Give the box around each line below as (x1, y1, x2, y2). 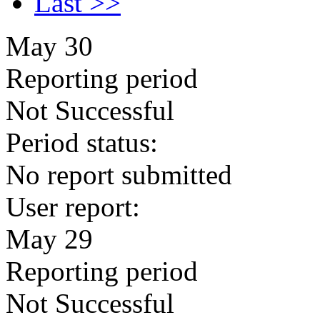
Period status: (6, 127, 158, 158)
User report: (6, 191, 140, 222)
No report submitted (6, 159, 232, 190)
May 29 (6, 224, 93, 254)
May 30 (6, 31, 93, 61)
